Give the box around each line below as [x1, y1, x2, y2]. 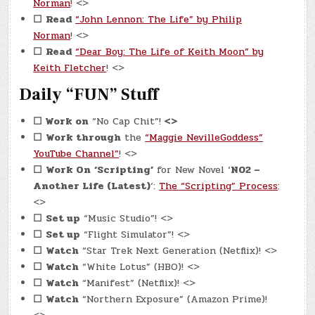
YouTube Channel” [33, 146, 120, 161]
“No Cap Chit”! [89, 113, 162, 129]
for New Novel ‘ [153, 162, 231, 177]
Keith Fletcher [33, 60, 107, 76]
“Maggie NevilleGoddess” [145, 129, 264, 145]
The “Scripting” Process [159, 178, 278, 193]
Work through [46, 129, 122, 145]
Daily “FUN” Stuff [19, 83, 159, 105]
